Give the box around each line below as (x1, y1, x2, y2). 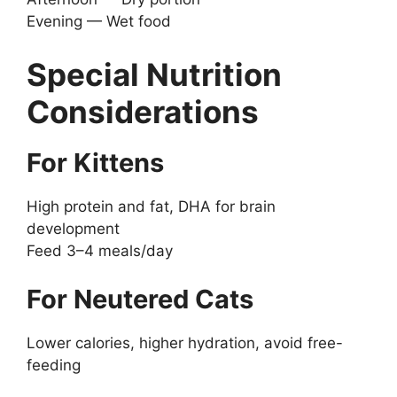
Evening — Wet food (27, 12, 171, 31)
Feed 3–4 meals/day (27, 241, 173, 260)
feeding (27, 356, 81, 375)
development (27, 219, 120, 237)
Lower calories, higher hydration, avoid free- (27, 334, 343, 353)
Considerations (27, 92, 259, 130)
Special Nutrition (27, 55, 282, 93)
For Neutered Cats (27, 284, 253, 315)
